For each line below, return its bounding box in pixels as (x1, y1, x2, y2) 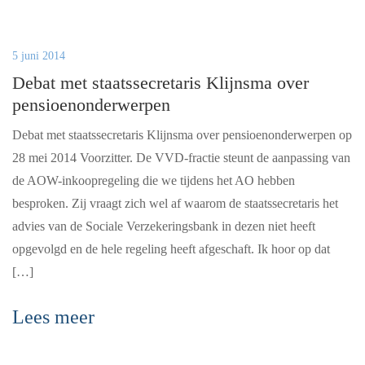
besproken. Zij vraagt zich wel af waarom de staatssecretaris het (12, 196, 338, 210)
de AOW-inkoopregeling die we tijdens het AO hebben (12, 174, 295, 187)
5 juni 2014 (12, 50, 65, 62)
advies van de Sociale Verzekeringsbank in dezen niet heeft (12, 219, 315, 233)
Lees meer (12, 306, 95, 328)
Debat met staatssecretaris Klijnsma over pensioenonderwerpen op (12, 128, 352, 142)
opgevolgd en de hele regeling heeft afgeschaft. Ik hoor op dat (12, 242, 330, 256)
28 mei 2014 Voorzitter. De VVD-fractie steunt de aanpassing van (12, 151, 350, 165)
